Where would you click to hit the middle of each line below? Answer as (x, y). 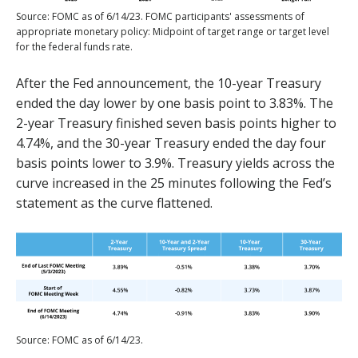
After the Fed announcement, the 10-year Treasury (169, 84)
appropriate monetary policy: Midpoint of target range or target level (173, 32)
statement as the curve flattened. (114, 203)
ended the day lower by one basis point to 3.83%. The (175, 103)
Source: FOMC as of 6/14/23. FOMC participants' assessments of (160, 17)
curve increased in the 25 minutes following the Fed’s (174, 183)
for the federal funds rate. (74, 47)
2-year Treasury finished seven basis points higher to (176, 123)
